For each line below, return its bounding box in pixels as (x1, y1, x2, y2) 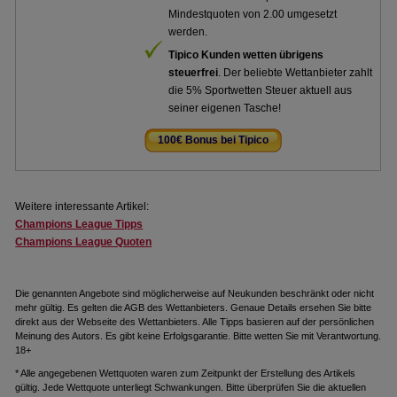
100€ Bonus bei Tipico (158, 134, 269, 146)
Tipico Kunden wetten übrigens (168, 49, 324, 61)
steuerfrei (168, 66, 219, 79)
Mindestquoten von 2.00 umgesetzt (168, 8, 338, 20)
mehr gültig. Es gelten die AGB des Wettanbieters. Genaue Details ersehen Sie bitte (15, 302, 372, 313)
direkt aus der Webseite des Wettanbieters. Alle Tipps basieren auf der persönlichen (15, 316, 375, 327)
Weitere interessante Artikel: (15, 200, 150, 213)
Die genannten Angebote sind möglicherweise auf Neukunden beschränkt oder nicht (15, 288, 375, 299)
